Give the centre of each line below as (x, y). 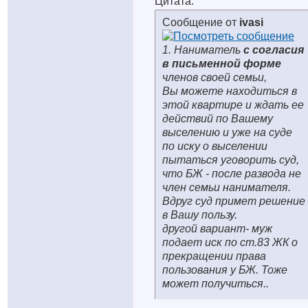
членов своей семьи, (214, 77)
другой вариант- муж (217, 229)
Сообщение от (201, 22)
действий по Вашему (218, 119)
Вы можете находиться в (230, 91)
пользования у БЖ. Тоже (225, 270)
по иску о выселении (215, 146)
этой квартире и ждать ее (233, 105)
